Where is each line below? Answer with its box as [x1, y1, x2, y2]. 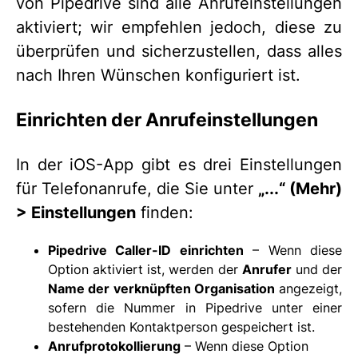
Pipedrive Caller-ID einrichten [48, 241, 244, 258]
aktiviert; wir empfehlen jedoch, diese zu [16, 17, 342, 37]
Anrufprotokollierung [48, 337, 181, 354]
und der [291, 261, 343, 277]
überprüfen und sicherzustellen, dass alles [16, 41, 342, 61]
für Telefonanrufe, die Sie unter [16, 178, 258, 198]
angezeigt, [274, 280, 342, 296]
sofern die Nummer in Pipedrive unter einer [48, 299, 342, 316]
